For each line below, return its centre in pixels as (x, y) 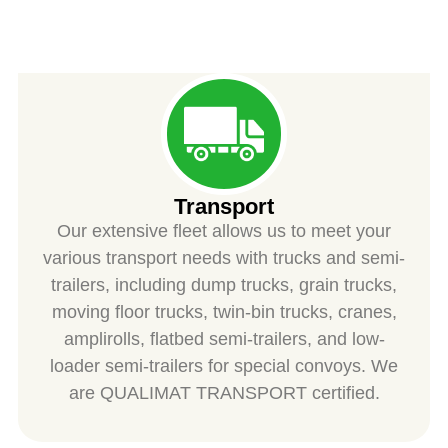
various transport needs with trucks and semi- (224, 257)
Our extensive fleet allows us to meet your (224, 230)
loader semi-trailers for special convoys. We (224, 365)
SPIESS (224, 59)
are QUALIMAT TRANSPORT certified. (224, 392)
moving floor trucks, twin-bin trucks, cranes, (224, 311)
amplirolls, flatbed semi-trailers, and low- (224, 338)
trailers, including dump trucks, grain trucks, (224, 284)
